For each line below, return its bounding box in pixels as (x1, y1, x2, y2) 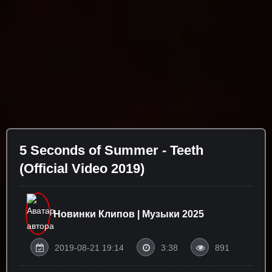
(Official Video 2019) (19, 161, 144, 176)
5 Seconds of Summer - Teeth (19, 143, 203, 158)
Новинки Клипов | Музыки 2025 (53, 208, 204, 219)
